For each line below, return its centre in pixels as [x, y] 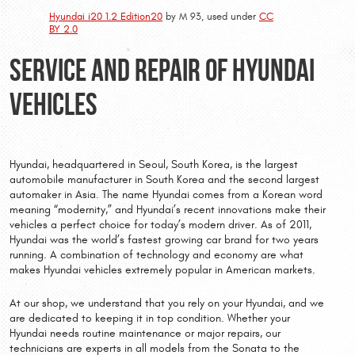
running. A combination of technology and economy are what [157, 256]
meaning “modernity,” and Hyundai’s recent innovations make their [168, 210]
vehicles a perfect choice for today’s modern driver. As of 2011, [160, 225]
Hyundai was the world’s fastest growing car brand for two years [164, 240]
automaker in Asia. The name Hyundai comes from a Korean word [166, 195]
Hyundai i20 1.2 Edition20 [106, 16]
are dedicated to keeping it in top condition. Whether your [150, 318]
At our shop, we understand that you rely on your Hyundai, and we [167, 303]
